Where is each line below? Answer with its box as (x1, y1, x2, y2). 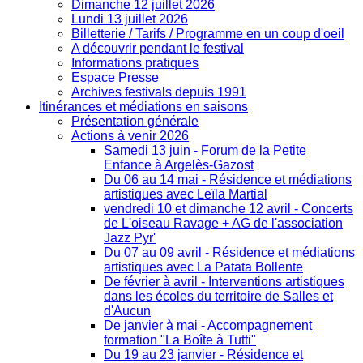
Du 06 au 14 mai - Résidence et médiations (104, 173, 352, 187)
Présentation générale (71, 114, 199, 129)
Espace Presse (71, 70, 159, 85)
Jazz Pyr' (104, 231, 156, 246)
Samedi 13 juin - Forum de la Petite (104, 143, 306, 158)
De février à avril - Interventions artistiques (104, 275, 344, 289)
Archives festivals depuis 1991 (71, 85, 246, 100)
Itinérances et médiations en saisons (39, 100, 248, 114)
